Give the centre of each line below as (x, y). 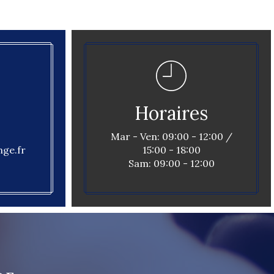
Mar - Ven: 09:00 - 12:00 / (171, 136)
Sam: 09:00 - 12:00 (171, 163)
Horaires (171, 113)
